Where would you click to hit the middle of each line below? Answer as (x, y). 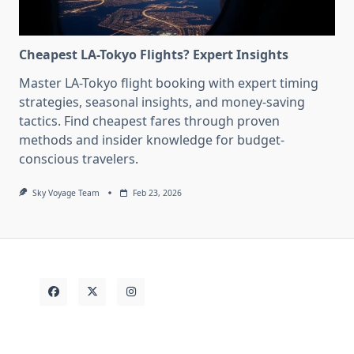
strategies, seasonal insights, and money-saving (162, 102)
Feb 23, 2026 (157, 192)
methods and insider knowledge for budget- (152, 139)
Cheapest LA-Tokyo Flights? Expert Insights (154, 54)
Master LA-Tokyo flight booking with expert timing (169, 83)
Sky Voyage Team (66, 192)
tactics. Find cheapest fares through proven (149, 121)
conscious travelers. (79, 158)
